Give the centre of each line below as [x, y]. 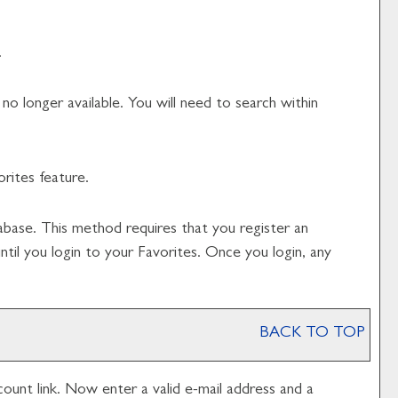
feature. [62, 179]
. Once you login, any [264, 254]
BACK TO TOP [312, 334]
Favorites [167, 254]
